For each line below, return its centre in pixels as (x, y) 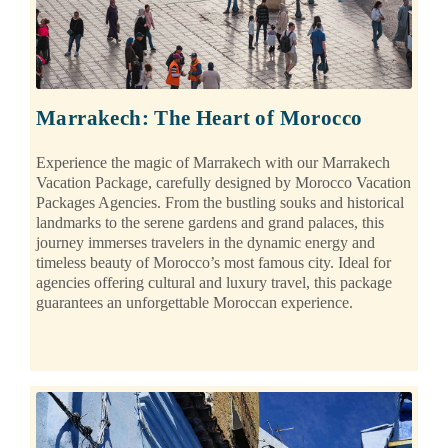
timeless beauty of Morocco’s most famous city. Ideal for (213, 263)
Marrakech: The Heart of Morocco (199, 118)
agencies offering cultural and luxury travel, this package (214, 283)
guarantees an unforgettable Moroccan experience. (194, 303)
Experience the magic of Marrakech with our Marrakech (213, 163)
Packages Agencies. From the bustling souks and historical (220, 203)
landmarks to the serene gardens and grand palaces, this (210, 223)
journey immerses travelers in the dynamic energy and (205, 243)
